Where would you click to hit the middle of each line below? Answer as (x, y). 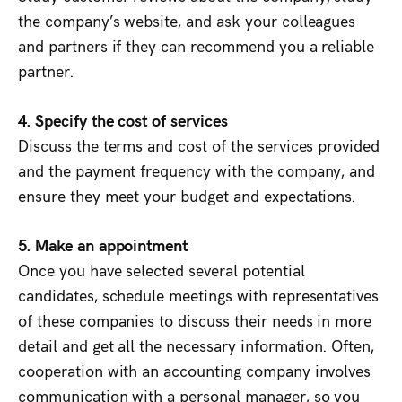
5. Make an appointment (103, 244)
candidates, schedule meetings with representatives (199, 294)
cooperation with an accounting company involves (195, 370)
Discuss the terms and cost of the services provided (199, 144)
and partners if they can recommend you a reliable (197, 45)
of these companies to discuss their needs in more (195, 319)
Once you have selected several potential (162, 269)
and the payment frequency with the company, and (197, 170)
